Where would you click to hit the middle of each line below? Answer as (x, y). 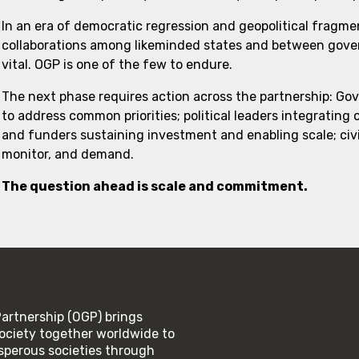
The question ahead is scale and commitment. (155, 186)
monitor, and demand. (68, 154)
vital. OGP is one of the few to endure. (117, 65)
